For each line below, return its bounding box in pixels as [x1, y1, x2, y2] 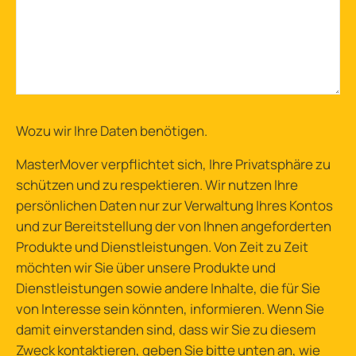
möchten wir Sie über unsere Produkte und [16, 257, 276, 277]
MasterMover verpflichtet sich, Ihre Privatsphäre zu [16, 154, 331, 173]
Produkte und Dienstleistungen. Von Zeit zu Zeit [16, 237, 308, 256]
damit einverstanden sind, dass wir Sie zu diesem [16, 319, 315, 339]
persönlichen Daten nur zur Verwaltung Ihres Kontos [16, 195, 333, 215]
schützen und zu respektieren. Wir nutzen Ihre [16, 175, 298, 194]
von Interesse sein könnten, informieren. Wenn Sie [16, 299, 324, 318]
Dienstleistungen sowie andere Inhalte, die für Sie [16, 278, 320, 297]
